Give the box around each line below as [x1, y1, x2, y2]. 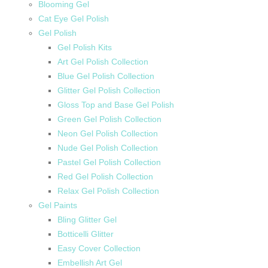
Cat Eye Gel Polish [38, 13, 109, 23]
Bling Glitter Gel [57, 214, 117, 224]
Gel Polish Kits [57, 42, 112, 52]
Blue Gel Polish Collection [57, 71, 154, 81]
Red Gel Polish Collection [57, 171, 153, 181]
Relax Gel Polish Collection [57, 185, 159, 196]
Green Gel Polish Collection [57, 114, 162, 124]
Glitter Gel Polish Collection [57, 85, 160, 95]
